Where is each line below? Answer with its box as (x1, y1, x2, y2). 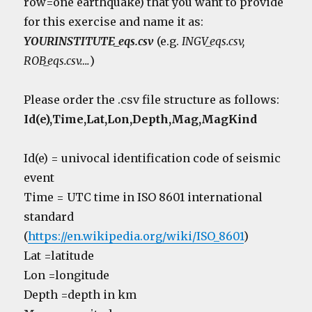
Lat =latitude (24, 248, 95, 263)
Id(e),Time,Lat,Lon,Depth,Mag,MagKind (24, 111, 258, 126)
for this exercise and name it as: (24, 14, 204, 29)
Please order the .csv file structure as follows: (24, 92, 280, 107)
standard (24, 209, 75, 224)
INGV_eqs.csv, (182, 33, 245, 48)
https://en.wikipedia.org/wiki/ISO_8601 (28, 228, 244, 243)
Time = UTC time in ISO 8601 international (24, 189, 263, 204)
